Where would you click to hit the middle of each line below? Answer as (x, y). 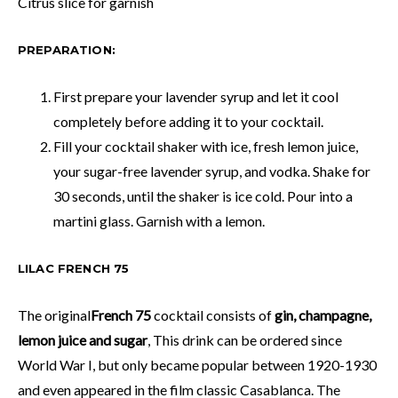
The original (54, 314)
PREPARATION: (67, 49)
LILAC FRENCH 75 (74, 268)
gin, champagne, (323, 314)
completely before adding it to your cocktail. (188, 121)
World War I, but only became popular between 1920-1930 (197, 364)
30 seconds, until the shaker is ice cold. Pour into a (203, 195)
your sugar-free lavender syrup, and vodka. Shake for (212, 171)
